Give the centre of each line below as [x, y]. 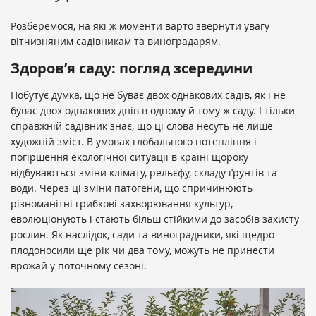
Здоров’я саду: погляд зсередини [132, 68]
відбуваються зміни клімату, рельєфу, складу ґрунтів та [144, 173]
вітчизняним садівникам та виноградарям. [116, 42]
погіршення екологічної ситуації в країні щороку [129, 157]
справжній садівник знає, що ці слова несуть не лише [142, 126]
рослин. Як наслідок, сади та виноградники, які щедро [142, 235]
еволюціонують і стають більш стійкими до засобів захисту [155, 219]
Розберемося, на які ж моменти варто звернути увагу [140, 26]
